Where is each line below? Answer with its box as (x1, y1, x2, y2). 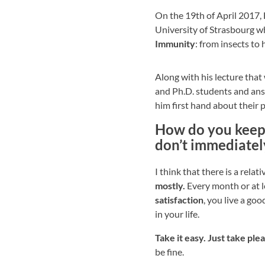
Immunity (155, 38, 195, 49)
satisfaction (155, 194, 203, 205)
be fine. (155, 246, 184, 257)
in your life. (155, 208, 199, 219)
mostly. (155, 180, 185, 191)
